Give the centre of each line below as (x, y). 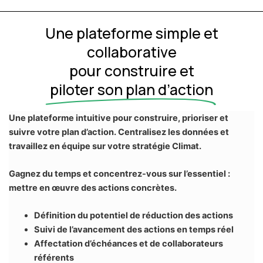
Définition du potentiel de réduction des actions (134, 216)
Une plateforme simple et (131, 33)
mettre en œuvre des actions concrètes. (92, 188)
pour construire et (131, 70)
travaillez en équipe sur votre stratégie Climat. (105, 146)
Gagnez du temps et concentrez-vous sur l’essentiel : (119, 174)
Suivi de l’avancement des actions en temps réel (134, 230)
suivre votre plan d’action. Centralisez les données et (119, 132)
